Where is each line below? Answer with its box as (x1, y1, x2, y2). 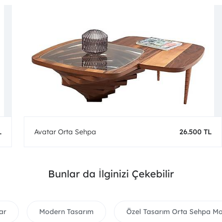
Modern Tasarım (39, 207, 94, 216)
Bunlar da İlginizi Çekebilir (48, 167, 174, 180)
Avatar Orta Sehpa (34, 127, 96, 136)
